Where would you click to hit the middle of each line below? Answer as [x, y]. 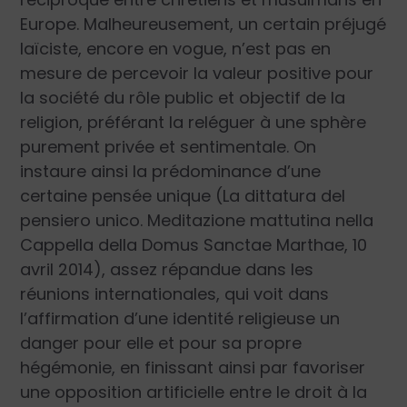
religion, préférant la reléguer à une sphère [194, 123]
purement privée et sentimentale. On [169, 147]
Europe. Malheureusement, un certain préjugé [203, 25]
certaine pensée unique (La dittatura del [183, 196]
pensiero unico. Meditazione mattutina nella [197, 221]
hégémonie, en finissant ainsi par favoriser [193, 368]
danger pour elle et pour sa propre [161, 343]
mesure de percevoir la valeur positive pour [197, 74]
